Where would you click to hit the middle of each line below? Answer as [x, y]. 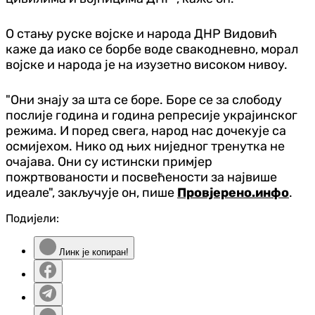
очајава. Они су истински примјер [109, 161]
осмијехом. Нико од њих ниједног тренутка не [145, 146]
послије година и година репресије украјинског [152, 115]
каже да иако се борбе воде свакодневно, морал [152, 49]
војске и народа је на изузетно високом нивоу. [147, 64]
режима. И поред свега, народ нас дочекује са [146, 130]
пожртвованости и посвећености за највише [141, 177]
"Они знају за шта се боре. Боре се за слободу [144, 99]
